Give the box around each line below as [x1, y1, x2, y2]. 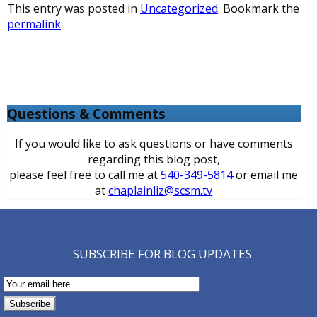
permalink [7, 16, 61, 32]
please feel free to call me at [9, 167, 161, 183]
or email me [233, 167, 299, 183]
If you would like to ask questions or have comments [14, 136, 293, 152]
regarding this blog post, [87, 151, 220, 168]
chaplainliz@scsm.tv [108, 183, 213, 199]
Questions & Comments [7, 105, 166, 123]
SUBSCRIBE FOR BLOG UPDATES [72, 246, 252, 263]
